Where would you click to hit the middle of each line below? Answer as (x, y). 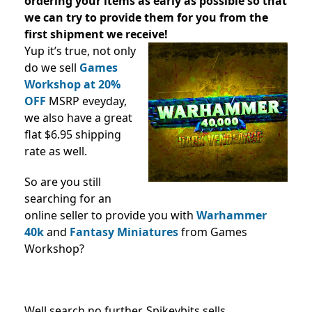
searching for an (68, 198)
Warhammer (232, 215)
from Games (213, 232)
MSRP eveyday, (86, 101)
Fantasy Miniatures (124, 232)
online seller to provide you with (110, 215)
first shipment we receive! (96, 34)
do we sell (52, 67)
